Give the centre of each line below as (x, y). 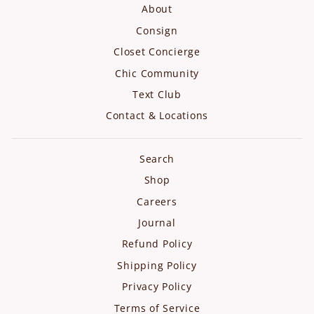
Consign (157, 30)
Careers (157, 201)
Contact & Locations (157, 116)
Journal (157, 222)
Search (157, 158)
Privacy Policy (157, 287)
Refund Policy (157, 244)
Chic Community (157, 73)
